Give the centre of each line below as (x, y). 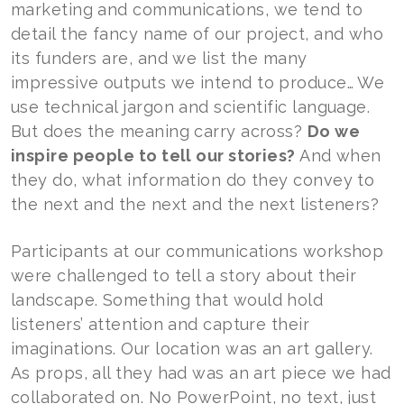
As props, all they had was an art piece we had (201, 373)
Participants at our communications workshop (197, 251)
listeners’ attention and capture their (161, 324)
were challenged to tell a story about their (184, 275)
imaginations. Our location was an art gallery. (192, 349)
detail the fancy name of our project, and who (197, 34)
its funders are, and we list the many (159, 58)
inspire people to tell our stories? (153, 156)
